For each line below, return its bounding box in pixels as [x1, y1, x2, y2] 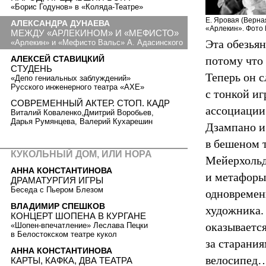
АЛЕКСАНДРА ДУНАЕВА [11, 18, 110, 28]
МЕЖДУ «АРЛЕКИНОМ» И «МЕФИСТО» [11, 28, 179, 39]
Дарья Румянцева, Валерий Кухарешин [11, 117, 153, 126]
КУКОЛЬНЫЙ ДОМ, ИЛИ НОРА [11, 148, 152, 159]
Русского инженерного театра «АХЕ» [11, 82, 144, 91]
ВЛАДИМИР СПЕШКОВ [11, 201, 105, 211]
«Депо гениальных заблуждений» [11, 73, 131, 83]
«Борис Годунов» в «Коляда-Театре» [11, 2, 143, 12]
